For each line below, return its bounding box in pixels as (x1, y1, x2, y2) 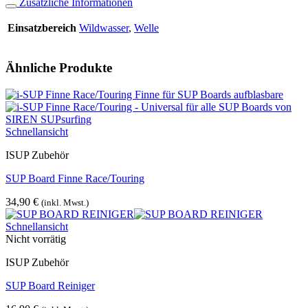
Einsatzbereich (8, 22, 76, 34)
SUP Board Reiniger (5, 279, 95, 291)
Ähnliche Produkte (5, 60, 112, 75)
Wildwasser (79, 22, 129, 34)
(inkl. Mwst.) (41, 197, 89, 208)
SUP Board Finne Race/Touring (5, 172, 144, 184)
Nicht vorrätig (5, 232, 66, 245)
